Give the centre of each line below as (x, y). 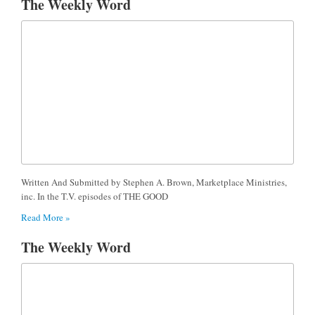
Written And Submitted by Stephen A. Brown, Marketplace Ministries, (154, 182)
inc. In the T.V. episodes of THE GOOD (95, 196)
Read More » (46, 217)
